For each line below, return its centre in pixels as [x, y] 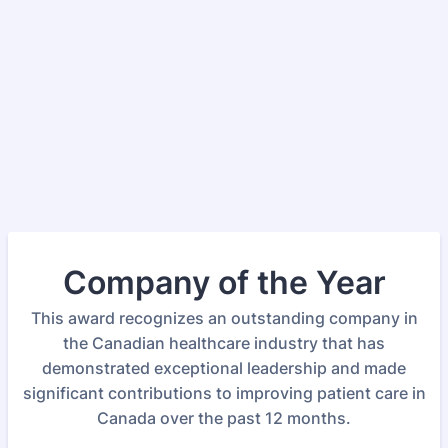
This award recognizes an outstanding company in [224, 318]
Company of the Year [224, 282]
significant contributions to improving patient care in [224, 393]
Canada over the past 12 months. [224, 418]
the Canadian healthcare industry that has [224, 343]
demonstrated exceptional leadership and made [224, 368]
